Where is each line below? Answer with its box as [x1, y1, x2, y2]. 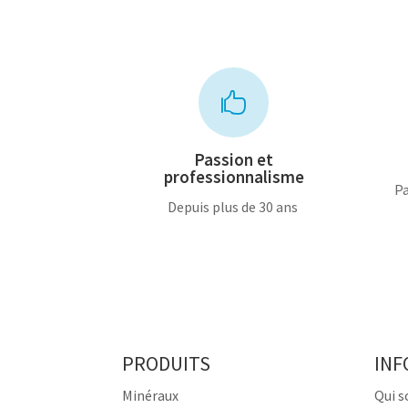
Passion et [194, 148, 274, 171]
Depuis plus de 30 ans [167, 198, 301, 217]
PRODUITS [122, 350, 211, 376]
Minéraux [122, 385, 179, 404]
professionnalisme [163, 166, 304, 189]
